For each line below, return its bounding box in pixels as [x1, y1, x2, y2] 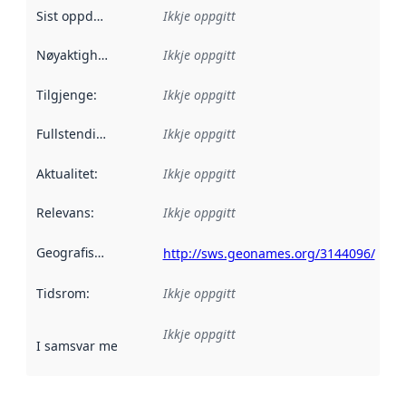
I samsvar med [35, 336, 126, 354]
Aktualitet [35, 164, 94, 182]
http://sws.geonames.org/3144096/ [162, 244, 375, 262]
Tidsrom [35, 285, 86, 303]
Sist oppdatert [92, 6, 103, 24]
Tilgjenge [35, 85, 93, 103]
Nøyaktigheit [97, 46, 108, 64]
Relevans [35, 204, 91, 222]
